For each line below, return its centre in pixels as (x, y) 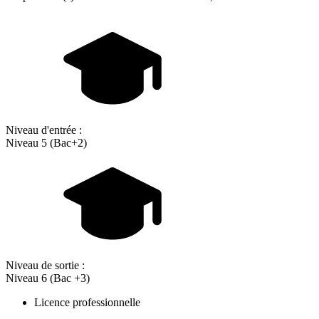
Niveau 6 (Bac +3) (48, 278)
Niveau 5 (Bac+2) (46, 143)
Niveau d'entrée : (44, 130)
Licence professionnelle (87, 303)
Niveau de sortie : (45, 266)
